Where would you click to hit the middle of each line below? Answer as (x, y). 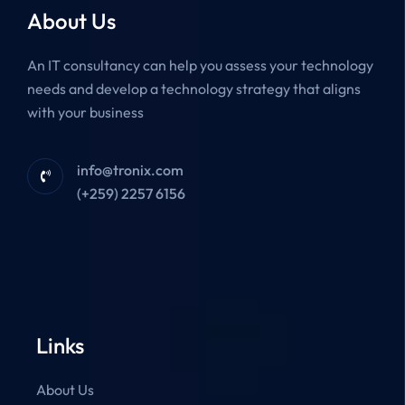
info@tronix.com (130, 170)
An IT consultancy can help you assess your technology (200, 65)
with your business (85, 112)
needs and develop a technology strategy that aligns (194, 89)
